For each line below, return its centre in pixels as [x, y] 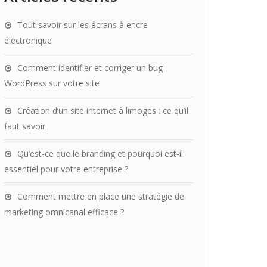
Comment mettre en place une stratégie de [101, 196]
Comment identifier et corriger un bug [90, 68]
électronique [28, 40]
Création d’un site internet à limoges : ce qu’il [103, 111]
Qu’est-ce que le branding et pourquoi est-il [100, 153]
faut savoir [25, 126]
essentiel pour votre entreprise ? [66, 169]
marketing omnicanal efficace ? [64, 212]
